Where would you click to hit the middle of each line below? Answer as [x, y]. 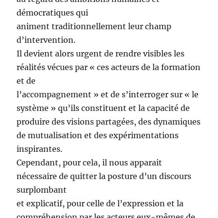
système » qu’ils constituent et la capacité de [103, 108]
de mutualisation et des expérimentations [98, 136]
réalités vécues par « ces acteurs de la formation [109, 67]
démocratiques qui [53, 13]
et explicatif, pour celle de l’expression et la [100, 204]
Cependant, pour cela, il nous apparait [90, 163]
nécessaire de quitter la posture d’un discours [104, 176]
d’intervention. [46, 40]
